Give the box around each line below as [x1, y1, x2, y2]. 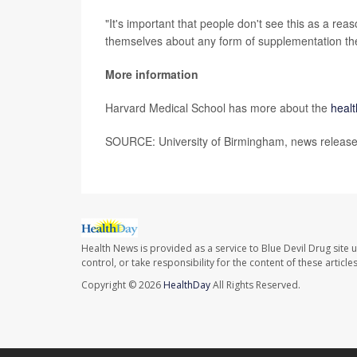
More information [105, 65, 198, 82]
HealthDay [163, 277, 210, 292]
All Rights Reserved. [210, 277, 300, 292]
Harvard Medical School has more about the [105, 99, 331, 116]
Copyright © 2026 [81, 277, 163, 292]
